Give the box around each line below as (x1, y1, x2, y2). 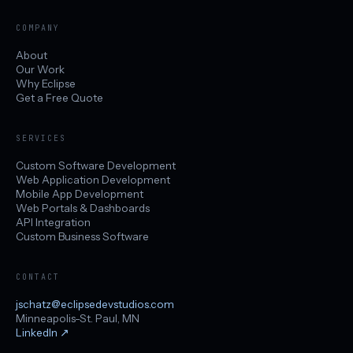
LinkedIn (16, 325, 60, 339)
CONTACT (16, 271, 60, 282)
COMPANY (16, 22, 60, 33)
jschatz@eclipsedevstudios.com (16, 297, 174, 310)
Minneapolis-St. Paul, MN (16, 311, 139, 325)
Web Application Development (16, 173, 170, 186)
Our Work (16, 62, 65, 76)
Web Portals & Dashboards (16, 201, 150, 214)
